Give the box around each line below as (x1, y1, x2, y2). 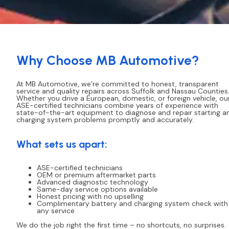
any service (37, 206, 75, 216)
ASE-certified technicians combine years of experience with (16, 101, 218, 110)
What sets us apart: (16, 138, 107, 151)
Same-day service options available (37, 185, 158, 194)
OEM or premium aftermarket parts (37, 170, 156, 180)
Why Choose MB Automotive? (16, 52, 199, 69)
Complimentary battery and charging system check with (37, 199, 228, 209)
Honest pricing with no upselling (37, 192, 144, 201)
